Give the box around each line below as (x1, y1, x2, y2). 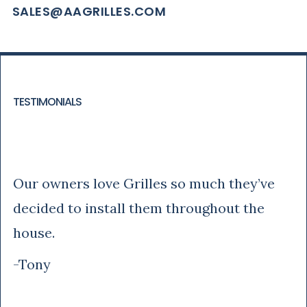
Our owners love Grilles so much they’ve (12, 174, 275, 192)
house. (12, 223, 55, 241)
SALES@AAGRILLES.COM (12, 2, 167, 20)
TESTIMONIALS (12, 93, 82, 110)
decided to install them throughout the (12, 199, 265, 217)
